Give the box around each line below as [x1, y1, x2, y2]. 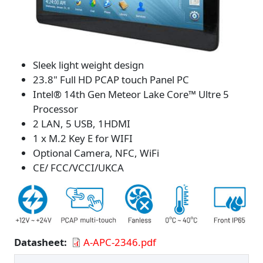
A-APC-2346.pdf [83, 235, 157, 249]
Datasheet [14, 235, 64, 249]
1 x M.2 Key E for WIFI [33, 131, 133, 146]
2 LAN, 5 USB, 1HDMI [33, 117, 130, 131]
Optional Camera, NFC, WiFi [33, 146, 159, 160]
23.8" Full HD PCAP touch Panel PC [33, 73, 189, 87]
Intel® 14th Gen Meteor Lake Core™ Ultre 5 [33, 87, 229, 102]
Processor [33, 102, 78, 116]
